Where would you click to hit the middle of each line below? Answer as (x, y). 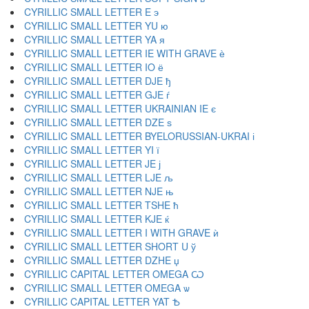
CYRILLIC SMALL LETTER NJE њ (99, 191)
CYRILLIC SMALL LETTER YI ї (92, 150)
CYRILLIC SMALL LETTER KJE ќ (97, 219)
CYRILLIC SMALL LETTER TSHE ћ (101, 205)
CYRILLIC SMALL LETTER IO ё (94, 67)
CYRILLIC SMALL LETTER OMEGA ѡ (107, 288)
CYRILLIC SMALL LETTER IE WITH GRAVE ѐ (124, 53)
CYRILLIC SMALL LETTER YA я (94, 39)
